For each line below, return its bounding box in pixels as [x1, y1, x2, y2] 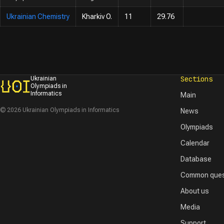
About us [180, 187, 209, 195]
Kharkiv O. [82, 12, 112, 20]
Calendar [180, 139, 210, 147]
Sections [180, 74, 213, 83]
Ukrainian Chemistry [6, 12, 69, 20]
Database [180, 155, 212, 163]
